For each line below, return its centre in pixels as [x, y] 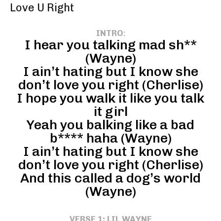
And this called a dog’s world [110, 178]
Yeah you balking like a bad [110, 125]
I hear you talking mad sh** [110, 45]
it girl [110, 111]
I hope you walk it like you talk [110, 98]
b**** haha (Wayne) [110, 138]
